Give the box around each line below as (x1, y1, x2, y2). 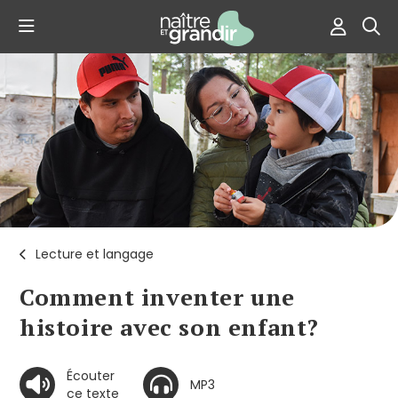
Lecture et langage (36, 244, 154, 263)
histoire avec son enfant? (20, 311, 320, 342)
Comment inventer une (20, 281, 296, 312)
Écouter (67, 366, 115, 385)
